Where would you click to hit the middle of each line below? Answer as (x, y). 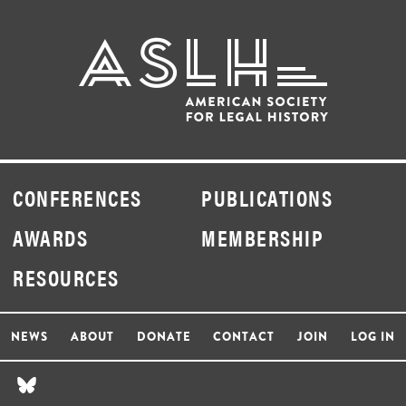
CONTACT (244, 337)
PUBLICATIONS (267, 198)
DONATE (164, 337)
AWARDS (50, 238)
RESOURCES (66, 278)
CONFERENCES (77, 198)
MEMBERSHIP (262, 238)
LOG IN (372, 337)
